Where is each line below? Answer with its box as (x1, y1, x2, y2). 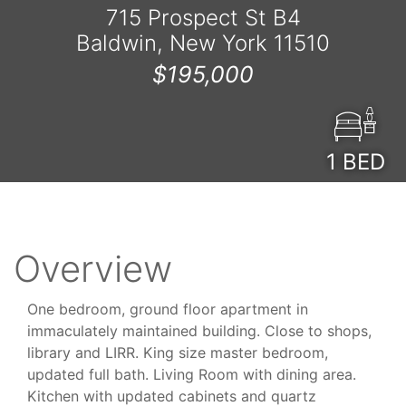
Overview (14, 246, 172, 291)
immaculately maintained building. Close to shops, (27, 321, 372, 340)
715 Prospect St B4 (105, 4, 301, 31)
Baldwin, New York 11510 (76, 29, 330, 56)
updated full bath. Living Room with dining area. (27, 364, 356, 383)
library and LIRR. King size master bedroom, (27, 343, 328, 362)
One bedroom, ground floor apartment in (27, 299, 308, 318)
